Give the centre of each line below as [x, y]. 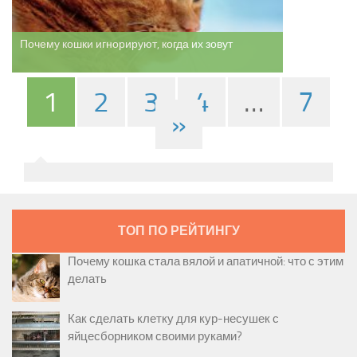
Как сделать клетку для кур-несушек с [173, 319]
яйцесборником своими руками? [155, 336]
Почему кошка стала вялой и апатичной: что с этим [206, 261]
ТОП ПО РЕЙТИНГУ [178, 231]
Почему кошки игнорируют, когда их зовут [126, 44]
